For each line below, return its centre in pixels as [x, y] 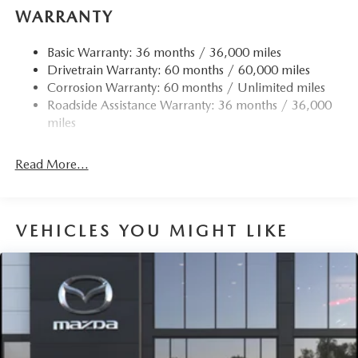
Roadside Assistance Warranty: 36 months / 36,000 [189, 105]
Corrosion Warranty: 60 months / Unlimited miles [186, 88]
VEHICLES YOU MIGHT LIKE [152, 231]
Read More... [52, 165]
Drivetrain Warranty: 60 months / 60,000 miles [178, 70]
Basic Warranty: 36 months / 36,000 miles [164, 53]
